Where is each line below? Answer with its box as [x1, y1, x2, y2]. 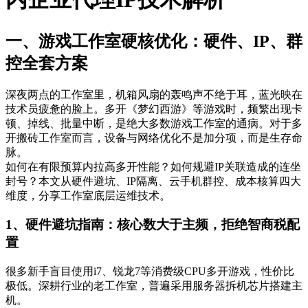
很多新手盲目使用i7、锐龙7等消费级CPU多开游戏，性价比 [5, 265, 294, 278]
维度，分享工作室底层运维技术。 [5, 189, 170, 201]
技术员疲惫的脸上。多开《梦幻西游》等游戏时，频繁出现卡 [5, 102, 302, 115]
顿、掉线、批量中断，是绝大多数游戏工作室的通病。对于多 [5, 117, 302, 129]
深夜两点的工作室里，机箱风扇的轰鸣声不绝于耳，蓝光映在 [5, 88, 302, 100]
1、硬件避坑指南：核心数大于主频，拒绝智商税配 [5, 217, 300, 232]
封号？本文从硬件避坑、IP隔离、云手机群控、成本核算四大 [5, 175, 301, 187]
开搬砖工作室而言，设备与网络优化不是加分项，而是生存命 [5, 131, 302, 144]
